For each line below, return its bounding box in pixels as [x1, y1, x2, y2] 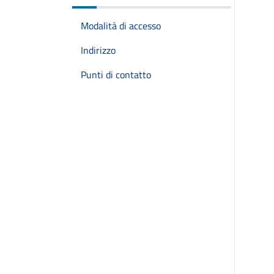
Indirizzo [81, 43, 116, 57]
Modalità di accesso [81, 18, 161, 33]
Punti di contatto [81, 67, 151, 82]
